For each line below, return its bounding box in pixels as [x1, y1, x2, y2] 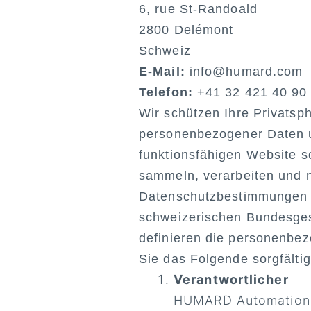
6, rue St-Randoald [139, 2, 258, 16]
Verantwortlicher [174, 272, 289, 287]
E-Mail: [139, 65, 190, 78]
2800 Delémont [139, 23, 234, 37]
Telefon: [139, 85, 193, 99]
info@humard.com [189, 65, 303, 78]
